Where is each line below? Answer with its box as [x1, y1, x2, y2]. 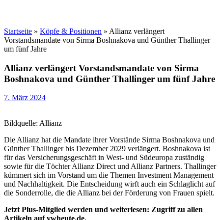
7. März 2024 [4, 93, 46, 102]
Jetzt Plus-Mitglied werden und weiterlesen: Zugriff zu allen [4, 205, 203, 214]
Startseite [4, 27, 32, 35]
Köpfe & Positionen [40, 27, 102, 35]
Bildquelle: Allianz [4, 119, 62, 128]
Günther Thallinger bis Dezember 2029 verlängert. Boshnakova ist [4, 144, 210, 153]
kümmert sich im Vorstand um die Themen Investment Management [4, 171, 214, 180]
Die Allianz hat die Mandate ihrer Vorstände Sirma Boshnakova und [4, 136, 215, 144]
